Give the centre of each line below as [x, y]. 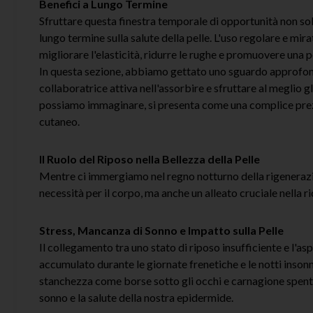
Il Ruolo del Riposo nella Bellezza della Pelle [150, 159]
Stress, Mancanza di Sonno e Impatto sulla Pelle [161, 230]
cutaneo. [59, 121]
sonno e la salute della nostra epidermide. [136, 297]
